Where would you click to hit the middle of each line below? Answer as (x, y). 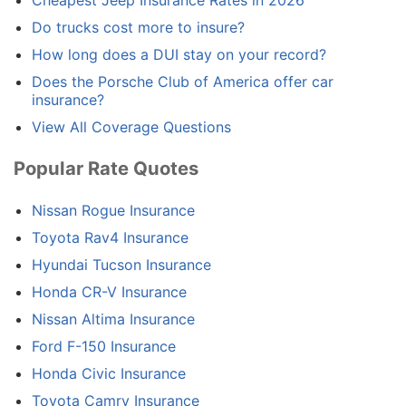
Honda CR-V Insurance (109, 291)
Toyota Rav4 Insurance (110, 237)
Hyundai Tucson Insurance (121, 264)
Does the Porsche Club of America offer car (183, 82)
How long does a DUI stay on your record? (179, 55)
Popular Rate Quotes (106, 169)
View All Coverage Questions (131, 127)
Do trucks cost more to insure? (138, 28)
